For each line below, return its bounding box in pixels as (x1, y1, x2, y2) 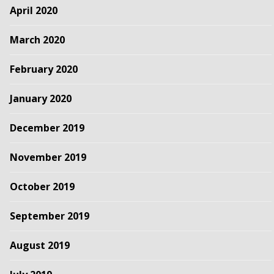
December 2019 (9, 120, 84, 135)
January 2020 (9, 91, 72, 105)
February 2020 (9, 62, 78, 76)
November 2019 (9, 150, 86, 164)
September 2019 (9, 209, 89, 223)
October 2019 (9, 179, 75, 193)
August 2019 (9, 238, 70, 252)
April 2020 (9, 3, 57, 17)
